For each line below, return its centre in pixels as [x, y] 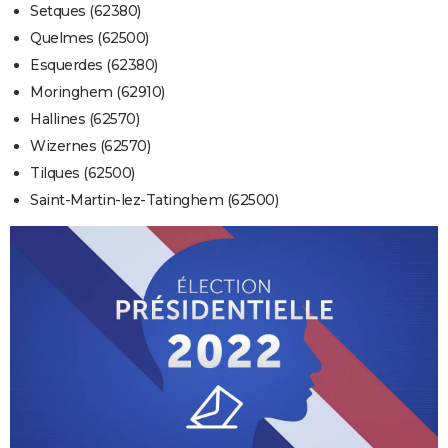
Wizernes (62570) [90, 146]
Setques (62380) [85, 11]
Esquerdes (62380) [94, 65]
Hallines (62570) [84, 119]
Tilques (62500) [82, 173]
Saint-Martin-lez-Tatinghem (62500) [154, 200]
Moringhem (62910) [97, 92]
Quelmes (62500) [89, 38]
